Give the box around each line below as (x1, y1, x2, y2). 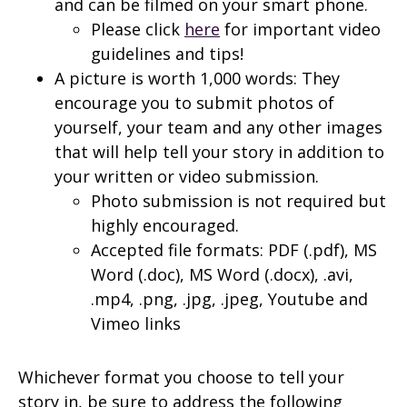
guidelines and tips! (91, 43, 243, 65)
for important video (220, 18, 381, 40)
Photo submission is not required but (91, 190, 386, 212)
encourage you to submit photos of (55, 92, 334, 114)
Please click (91, 18, 184, 40)
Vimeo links (91, 313, 181, 334)
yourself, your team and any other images (55, 116, 382, 138)
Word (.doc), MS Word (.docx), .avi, (91, 263, 353, 285)
